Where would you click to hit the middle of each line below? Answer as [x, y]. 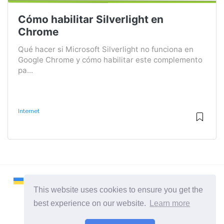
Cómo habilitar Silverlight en [91, 19]
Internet [29, 111]
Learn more [170, 203]
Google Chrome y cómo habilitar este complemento [110, 59]
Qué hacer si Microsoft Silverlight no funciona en [106, 49]
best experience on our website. [91, 203]
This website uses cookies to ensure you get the [118, 189]
